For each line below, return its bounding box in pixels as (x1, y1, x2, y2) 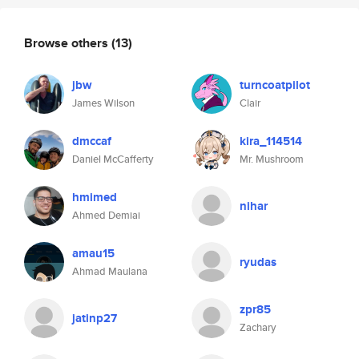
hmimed (72, 188, 117, 206)
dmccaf (72, 132, 111, 150)
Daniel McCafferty (72, 151, 153, 167)
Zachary (240, 320, 276, 335)
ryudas (240, 253, 276, 271)
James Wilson (72, 95, 135, 111)
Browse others (24, 33, 111, 52)
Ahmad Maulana (72, 264, 147, 279)
